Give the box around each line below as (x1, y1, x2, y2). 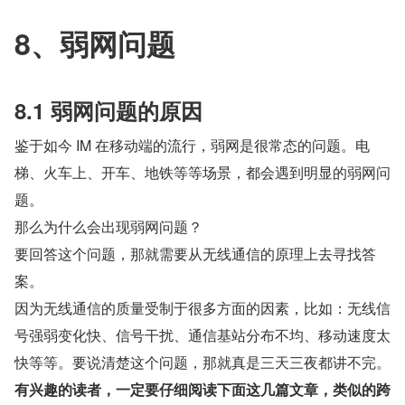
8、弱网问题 (14, 22, 175, 64)
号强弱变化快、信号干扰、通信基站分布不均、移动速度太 (14, 324, 391, 345)
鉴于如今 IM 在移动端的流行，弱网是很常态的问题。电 (14, 134, 370, 155)
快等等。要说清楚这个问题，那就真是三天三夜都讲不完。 (14, 351, 391, 372)
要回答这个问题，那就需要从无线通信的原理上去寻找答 (14, 242, 376, 264)
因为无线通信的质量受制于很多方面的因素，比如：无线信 (14, 297, 391, 318)
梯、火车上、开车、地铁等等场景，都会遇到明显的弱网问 (14, 161, 391, 183)
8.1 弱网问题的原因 (14, 94, 202, 126)
